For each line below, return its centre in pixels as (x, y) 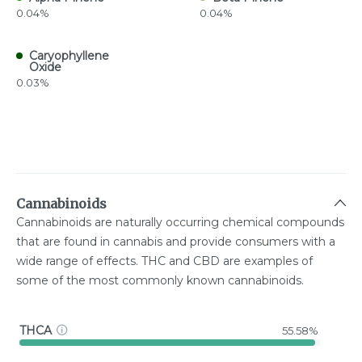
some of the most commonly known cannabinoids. (160, 280)
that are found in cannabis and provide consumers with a (176, 242)
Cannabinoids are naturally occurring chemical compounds (180, 222)
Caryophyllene (69, 56)
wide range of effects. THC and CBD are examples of (164, 261)
